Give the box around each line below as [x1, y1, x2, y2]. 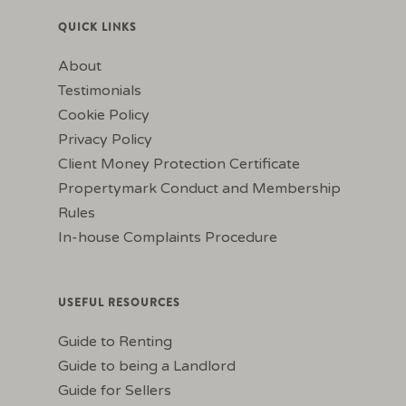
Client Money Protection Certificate [58, 155, 300, 174]
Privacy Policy [58, 130, 152, 150]
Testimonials [58, 82, 141, 101]
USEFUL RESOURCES [58, 295, 180, 312]
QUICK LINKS [58, 19, 137, 36]
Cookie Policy [58, 106, 150, 125]
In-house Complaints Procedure [58, 228, 277, 247]
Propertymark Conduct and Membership [58, 179, 341, 198]
